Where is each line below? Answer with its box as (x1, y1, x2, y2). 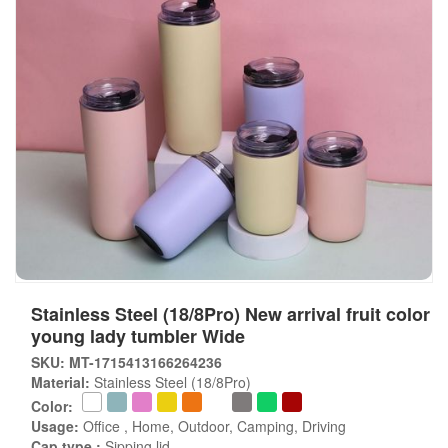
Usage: (31, 416, 79, 436)
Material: (31, 372, 90, 392)
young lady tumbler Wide (31, 323, 245, 349)
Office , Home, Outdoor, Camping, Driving (79, 416, 346, 436)
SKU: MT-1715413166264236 (31, 352, 222, 372)
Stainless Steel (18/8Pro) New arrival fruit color (31, 301, 430, 327)
